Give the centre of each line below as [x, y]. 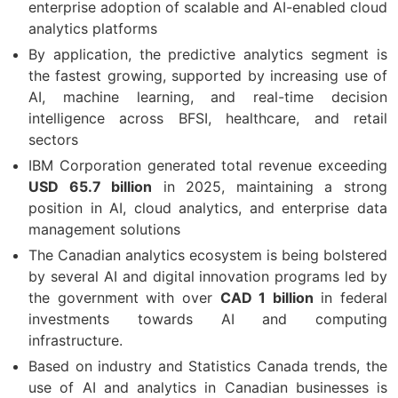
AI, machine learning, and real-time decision [208, 96]
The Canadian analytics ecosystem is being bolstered [208, 255]
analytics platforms [93, 28]
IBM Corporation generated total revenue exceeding [208, 165]
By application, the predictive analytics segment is [208, 54]
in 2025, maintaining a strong [270, 186]
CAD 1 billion [267, 297]
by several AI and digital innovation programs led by [208, 276]
